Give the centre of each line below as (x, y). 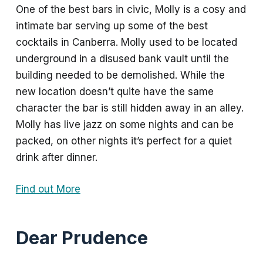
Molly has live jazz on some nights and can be (124, 125)
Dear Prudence (82, 238)
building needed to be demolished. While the (120, 75)
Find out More (48, 189)
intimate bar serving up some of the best (112, 26)
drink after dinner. (56, 158)
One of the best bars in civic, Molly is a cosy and (131, 10)
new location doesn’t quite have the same (114, 92)
